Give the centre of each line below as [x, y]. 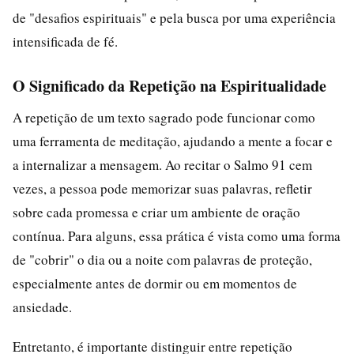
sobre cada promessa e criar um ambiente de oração [156, 212]
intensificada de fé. [65, 41]
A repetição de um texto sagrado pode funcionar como [164, 117]
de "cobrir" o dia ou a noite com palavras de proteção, [162, 259]
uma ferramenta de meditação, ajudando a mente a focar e [173, 141]
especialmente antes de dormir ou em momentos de [155, 283]
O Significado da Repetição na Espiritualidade [169, 85]
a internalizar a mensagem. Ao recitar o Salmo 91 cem [162, 164]
